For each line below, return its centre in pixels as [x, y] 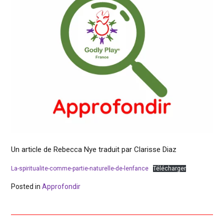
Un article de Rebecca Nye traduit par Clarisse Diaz [94, 149]
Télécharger [169, 169]
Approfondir [61, 187]
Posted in [26, 187]
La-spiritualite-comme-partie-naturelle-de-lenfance [80, 169]
